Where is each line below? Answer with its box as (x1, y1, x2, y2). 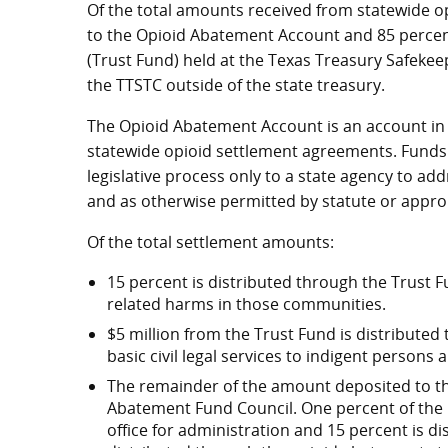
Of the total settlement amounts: (87, 231, 334, 254)
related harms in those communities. (107, 293, 386, 316)
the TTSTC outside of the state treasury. (87, 74, 385, 97)
